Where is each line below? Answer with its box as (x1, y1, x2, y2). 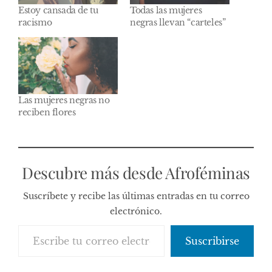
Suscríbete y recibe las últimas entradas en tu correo (22, 190, 250, 202)
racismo (18, 16, 52, 28)
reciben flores (18, 106, 76, 118)
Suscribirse (185, 234, 239, 247)
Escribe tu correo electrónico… (18, 219, 73, 230)
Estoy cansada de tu (18, 4, 98, 16)
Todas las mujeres (130, 4, 202, 16)
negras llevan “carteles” (130, 16, 226, 28)
